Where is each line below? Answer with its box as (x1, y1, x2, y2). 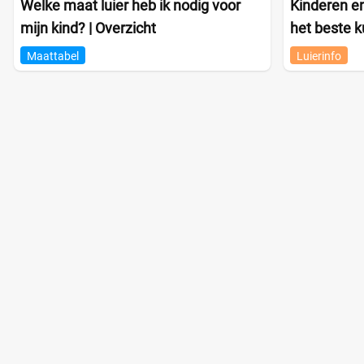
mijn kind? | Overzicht (20, 19, 156, 37)
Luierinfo (296, 49, 341, 63)
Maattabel (27, 49, 79, 63)
